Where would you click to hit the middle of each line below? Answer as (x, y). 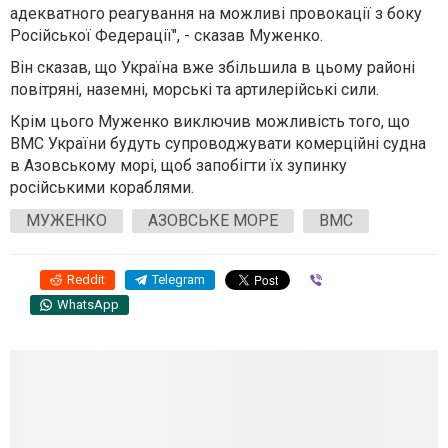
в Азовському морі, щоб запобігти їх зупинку (178, 165)
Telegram (178, 279)
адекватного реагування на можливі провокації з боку (216, 13)
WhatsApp (88, 304)
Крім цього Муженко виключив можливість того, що (210, 121)
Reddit (86, 279)
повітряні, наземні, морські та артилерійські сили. (194, 89)
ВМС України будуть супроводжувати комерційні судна (218, 143)
